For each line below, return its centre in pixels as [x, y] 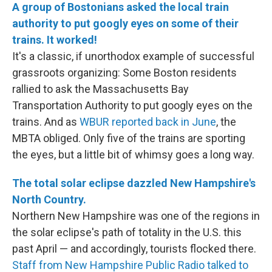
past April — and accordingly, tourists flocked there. [134, 249]
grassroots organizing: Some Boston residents [124, 73]
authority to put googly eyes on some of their [125, 23]
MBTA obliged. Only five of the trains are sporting [129, 138]
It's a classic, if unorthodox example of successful [133, 56]
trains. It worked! [55, 40]
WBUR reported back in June [148, 122]
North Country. [49, 199]
